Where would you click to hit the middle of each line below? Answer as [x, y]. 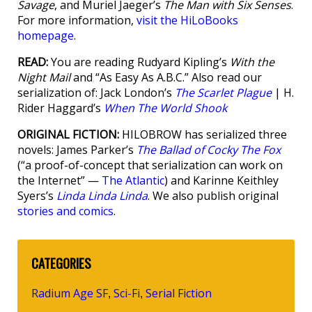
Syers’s [37, 195]
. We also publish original [213, 195]
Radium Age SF [70, 293]
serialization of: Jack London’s [96, 92]
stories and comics [65, 211]
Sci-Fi [127, 293]
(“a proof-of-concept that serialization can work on [150, 165]
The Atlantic [133, 180]
